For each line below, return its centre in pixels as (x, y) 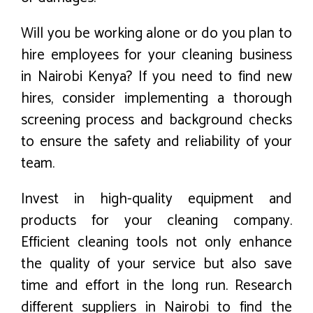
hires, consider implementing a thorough (156, 99)
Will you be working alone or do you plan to (156, 34)
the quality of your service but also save (156, 264)
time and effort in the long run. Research (156, 286)
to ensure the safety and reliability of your (156, 142)
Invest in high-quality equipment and (156, 199)
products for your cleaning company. (156, 221)
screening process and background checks (156, 121)
